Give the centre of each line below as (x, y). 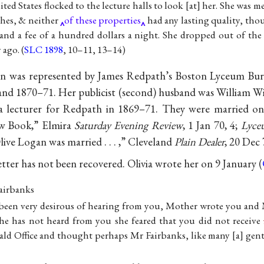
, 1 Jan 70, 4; (212, 125)
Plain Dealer (199, 141)
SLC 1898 (44, 50)
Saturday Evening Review (128, 125)
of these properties (103, 20)
